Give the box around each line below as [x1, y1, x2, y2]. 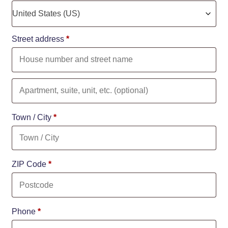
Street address [12, 35, 64, 44]
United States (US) [12, 9, 80, 18]
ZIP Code [12, 160, 46, 169]
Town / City [12, 112, 51, 122]
